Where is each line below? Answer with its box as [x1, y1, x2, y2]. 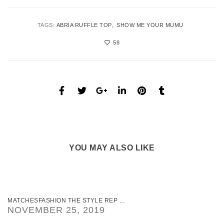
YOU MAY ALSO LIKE [69, 143, 155, 152]
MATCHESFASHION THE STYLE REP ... [7, 196, 124, 204]
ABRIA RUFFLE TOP [56, 21, 111, 28]
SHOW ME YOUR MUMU [116, 21, 183, 28]
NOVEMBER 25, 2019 [7, 204, 105, 215]
